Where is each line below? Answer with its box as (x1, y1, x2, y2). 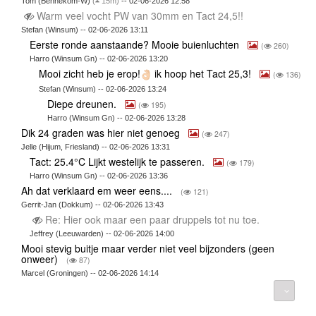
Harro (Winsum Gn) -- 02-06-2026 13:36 (30, 171, 169, 181)
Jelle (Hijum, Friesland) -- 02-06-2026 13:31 (20, 142, 170, 152)
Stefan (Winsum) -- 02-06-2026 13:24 (38, 85, 166, 94)
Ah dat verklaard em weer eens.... (20, 183, 175, 198)
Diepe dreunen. (47, 97, 120, 111)
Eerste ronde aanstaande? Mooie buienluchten (30, 37, 243, 51)
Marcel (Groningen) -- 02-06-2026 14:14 (20, 269, 159, 278)
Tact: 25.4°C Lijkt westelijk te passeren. (30, 154, 208, 169)
